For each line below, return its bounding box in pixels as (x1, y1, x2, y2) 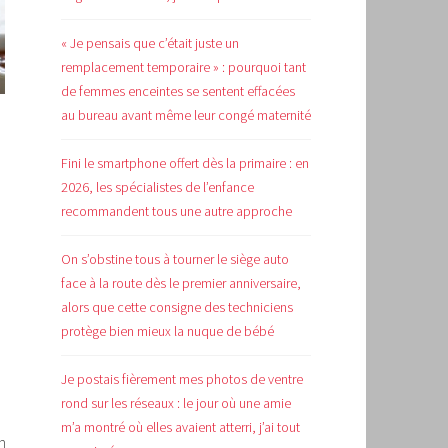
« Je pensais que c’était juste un (61, 33, 239, 52)
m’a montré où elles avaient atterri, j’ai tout (61, 417, 300, 436)
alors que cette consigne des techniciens (61, 297, 293, 316)
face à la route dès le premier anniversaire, (61, 273, 301, 292)
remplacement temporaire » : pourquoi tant (61, 57, 306, 76)
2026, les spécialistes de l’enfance (61, 177, 254, 196)
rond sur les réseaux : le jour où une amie (61, 393, 291, 412)
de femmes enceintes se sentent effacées (61, 81, 295, 100)
